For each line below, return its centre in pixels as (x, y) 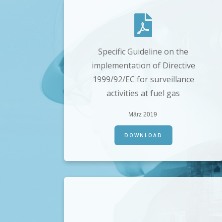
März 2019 (143, 115)
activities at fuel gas (143, 93)
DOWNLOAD (143, 136)
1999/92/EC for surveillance (143, 80)
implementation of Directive (143, 66)
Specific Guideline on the (143, 52)
